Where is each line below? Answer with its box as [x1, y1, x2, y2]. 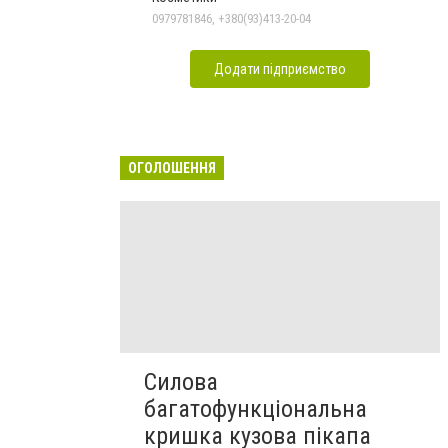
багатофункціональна [144, 394, 367, 423]
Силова [144, 367, 218, 396]
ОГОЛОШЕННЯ [128, 159, 216, 176]
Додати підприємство [214, 60, 346, 77]
